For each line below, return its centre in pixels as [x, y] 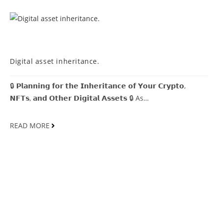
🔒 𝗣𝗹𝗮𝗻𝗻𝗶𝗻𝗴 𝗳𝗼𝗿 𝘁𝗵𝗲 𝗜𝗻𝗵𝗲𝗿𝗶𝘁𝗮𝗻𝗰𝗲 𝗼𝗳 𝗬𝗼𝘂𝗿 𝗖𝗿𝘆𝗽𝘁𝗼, [98, 85]
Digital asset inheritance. [55, 61]
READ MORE [30, 125]
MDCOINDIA [37, 39]
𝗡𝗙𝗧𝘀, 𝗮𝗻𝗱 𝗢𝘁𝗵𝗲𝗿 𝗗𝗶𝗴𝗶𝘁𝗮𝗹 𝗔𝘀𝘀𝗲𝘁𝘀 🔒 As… [79, 98]
